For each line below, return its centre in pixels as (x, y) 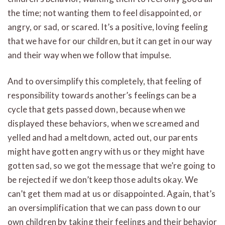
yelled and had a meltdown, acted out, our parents (103, 137)
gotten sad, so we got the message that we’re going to (112, 165)
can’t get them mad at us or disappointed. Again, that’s (112, 193)
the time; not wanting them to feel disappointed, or (105, 13)
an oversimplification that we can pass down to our (104, 207)
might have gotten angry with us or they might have (106, 151)
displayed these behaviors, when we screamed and (103, 123)
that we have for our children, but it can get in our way (110, 41)
